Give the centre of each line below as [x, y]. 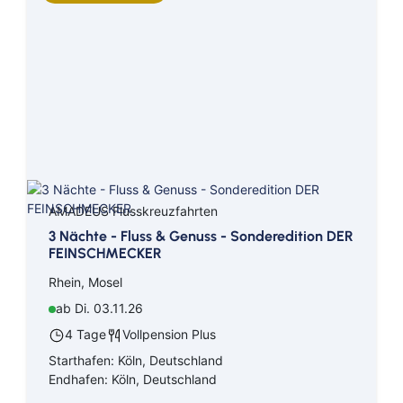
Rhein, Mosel [85, 282]
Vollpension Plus [169, 335]
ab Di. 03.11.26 [99, 309]
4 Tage [85, 335]
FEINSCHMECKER [105, 254]
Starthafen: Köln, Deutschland [136, 361]
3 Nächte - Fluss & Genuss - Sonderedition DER [201, 237]
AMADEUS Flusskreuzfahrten [133, 211]
